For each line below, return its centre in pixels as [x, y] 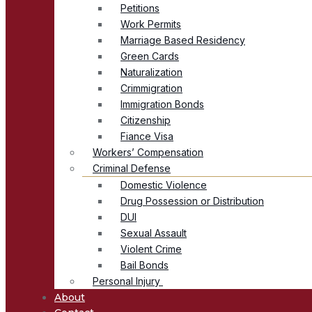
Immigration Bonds [162, 104]
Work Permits [151, 24]
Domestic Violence [164, 185]
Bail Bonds [145, 265]
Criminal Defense [132, 168]
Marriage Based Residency [183, 40]
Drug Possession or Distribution [192, 201]
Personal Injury [128, 281]
